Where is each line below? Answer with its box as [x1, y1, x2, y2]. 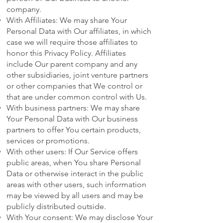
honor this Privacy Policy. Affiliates [6, 48, 126, 58]
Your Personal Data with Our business [6, 114, 138, 124]
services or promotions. [6, 136, 90, 146]
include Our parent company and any [6, 59, 137, 69]
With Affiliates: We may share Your [6, 15, 127, 25]
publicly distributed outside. [6, 202, 106, 212]
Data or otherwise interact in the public [6, 169, 143, 179]
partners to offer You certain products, [6, 125, 141, 135]
